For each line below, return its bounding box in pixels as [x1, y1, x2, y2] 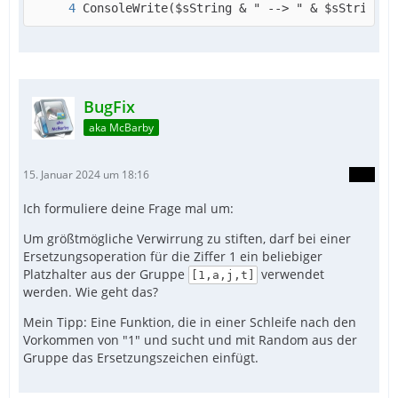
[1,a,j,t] [190, 267, 255, 282]
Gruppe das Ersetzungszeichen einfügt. [23, 348, 259, 366]
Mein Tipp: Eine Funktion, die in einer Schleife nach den [23, 313, 356, 330]
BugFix [84, 95, 135, 117]
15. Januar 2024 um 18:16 [23, 166, 149, 182]
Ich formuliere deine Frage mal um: [23, 199, 234, 217]
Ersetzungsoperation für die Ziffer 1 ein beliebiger [23, 247, 322, 265]
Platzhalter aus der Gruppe [23, 265, 188, 283]
